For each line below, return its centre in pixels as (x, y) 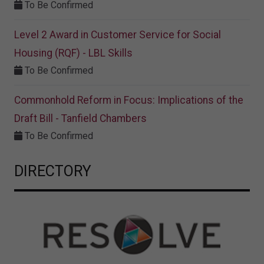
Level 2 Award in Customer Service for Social (118, 35)
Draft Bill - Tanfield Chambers (80, 119)
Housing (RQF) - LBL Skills (73, 53)
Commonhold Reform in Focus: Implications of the (129, 100)
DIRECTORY (53, 171)
